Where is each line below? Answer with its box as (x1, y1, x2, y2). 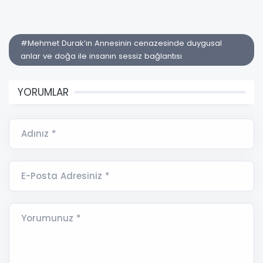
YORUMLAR (18, 85, 69, 99)
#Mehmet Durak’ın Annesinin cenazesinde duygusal (21, 37, 222, 49)
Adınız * (21, 127, 56, 140)
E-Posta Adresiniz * (21, 169, 110, 182)
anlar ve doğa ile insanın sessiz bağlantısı (21, 50, 182, 62)
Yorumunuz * (21, 211, 81, 224)
